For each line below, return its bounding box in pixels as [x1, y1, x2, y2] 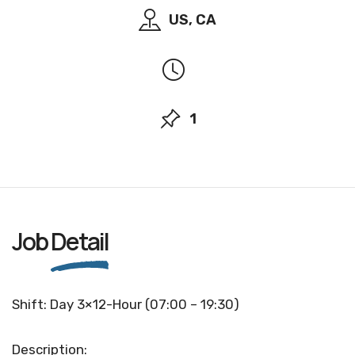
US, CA [169, 10, 216, 29]
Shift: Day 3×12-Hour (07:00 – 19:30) [12, 296, 239, 313]
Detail [51, 225, 109, 258]
